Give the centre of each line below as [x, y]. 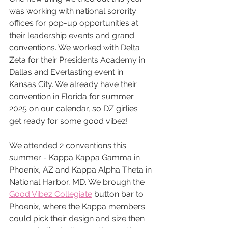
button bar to [119, 194]
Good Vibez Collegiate [51, 194]
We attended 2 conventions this [69, 146]
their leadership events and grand [73, 36]
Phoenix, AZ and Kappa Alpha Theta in [81, 170]
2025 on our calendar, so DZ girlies [75, 109]
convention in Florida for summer [73, 97]
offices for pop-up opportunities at [75, 23]
